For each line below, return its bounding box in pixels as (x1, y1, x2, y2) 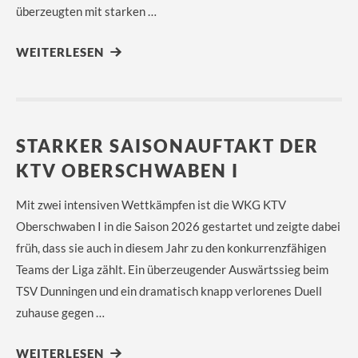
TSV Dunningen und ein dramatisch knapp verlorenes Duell (16, 284, 322, 298)
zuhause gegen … (16, 305, 105, 320)
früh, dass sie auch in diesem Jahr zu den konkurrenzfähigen (16, 241, 326, 255)
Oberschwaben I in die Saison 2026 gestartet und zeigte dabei (16, 219, 340, 233)
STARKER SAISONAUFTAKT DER (16, 135, 319, 157)
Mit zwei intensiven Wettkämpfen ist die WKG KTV (16, 197, 286, 212)
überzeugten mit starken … (16, 4, 157, 18)
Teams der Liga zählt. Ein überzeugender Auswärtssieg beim (16, 262, 328, 276)
